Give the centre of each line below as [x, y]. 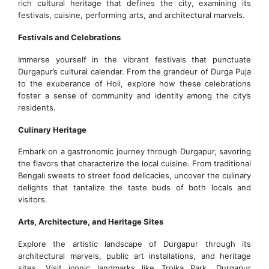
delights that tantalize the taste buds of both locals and [134, 188]
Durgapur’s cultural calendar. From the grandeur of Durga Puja [134, 71]
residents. [37, 107]
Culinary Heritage [52, 129]
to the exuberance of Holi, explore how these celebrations [134, 83]
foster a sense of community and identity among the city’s [134, 95]
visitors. [33, 200]
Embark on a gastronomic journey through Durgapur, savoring [134, 152]
